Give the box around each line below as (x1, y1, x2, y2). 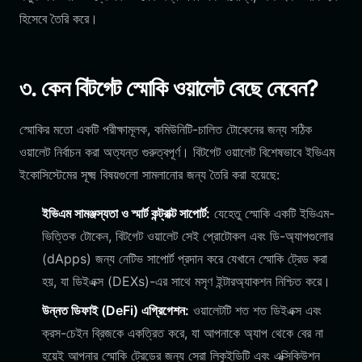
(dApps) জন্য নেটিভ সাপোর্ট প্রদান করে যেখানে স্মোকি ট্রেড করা (42, 250, 327, 267)
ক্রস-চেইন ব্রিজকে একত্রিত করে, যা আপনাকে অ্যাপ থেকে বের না (42, 325, 323, 341)
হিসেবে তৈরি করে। (19, 11, 98, 27)
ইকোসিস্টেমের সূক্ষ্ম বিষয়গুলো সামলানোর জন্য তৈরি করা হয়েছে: (19, 166, 280, 183)
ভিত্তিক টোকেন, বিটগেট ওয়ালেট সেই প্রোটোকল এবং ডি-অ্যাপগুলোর (42, 228, 333, 244)
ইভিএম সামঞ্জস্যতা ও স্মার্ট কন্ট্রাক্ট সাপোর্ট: (42, 205, 210, 221)
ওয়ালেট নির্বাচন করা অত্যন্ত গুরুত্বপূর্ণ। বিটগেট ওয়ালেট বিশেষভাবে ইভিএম (19, 144, 335, 160)
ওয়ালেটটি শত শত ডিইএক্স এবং (189, 302, 322, 318)
